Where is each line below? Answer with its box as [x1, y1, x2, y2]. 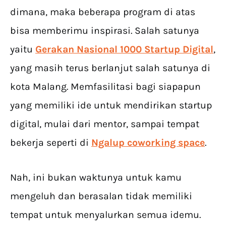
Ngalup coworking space [91, 136, 205, 148]
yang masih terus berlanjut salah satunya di [10, 62, 210, 74]
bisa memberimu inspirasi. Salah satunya [10, 24, 199, 36]
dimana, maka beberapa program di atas [10, 6, 195, 18]
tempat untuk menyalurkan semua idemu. [10, 208, 201, 220]
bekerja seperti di [10, 136, 91, 148]
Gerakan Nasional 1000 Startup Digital [35, 43, 213, 55]
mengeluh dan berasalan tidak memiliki [10, 190, 192, 202]
